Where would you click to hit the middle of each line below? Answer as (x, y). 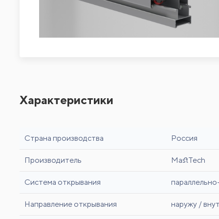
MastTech (188, 160)
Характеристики (66, 99)
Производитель (53, 160)
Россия (184, 138)
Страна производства (64, 138)
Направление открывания (71, 204)
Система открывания (63, 182)
